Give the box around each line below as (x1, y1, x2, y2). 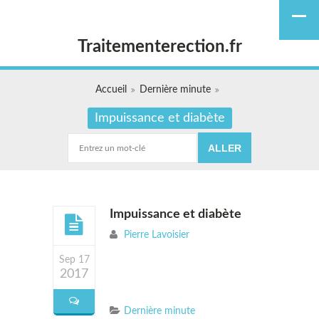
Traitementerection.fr (77, 38, 242, 56)
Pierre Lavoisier (124, 230, 189, 240)
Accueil (95, 85, 127, 95)
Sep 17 (58, 255, 90, 265)
